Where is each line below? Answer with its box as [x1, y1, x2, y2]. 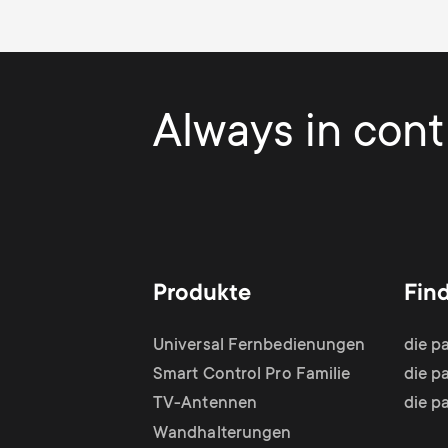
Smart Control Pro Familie [153, 365, 351, 385]
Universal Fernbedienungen [153, 336, 366, 356]
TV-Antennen [153, 395, 258, 415]
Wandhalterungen [153, 424, 292, 444]
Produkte [153, 281, 251, 309]
